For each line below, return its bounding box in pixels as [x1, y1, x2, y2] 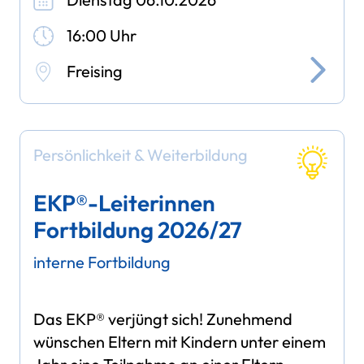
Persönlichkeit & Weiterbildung [33, 145, 249, 166]
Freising [67, 60, 123, 81]
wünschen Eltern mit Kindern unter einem [33, 331, 327, 353]
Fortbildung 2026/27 [33, 214, 243, 244]
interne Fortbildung [33, 251, 171, 272]
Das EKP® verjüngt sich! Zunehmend [33, 309, 293, 330]
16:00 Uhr [67, 24, 137, 45]
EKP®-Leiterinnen [33, 188, 216, 217]
